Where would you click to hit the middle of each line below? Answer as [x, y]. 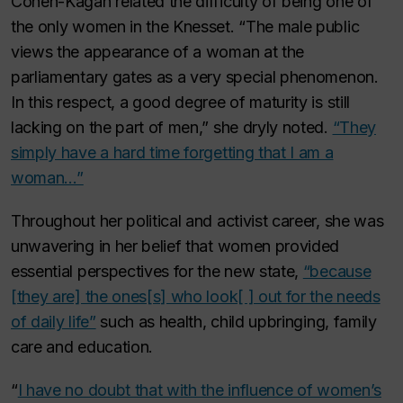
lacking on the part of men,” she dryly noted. [172, 127]
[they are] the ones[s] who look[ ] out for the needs [196, 296]
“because [337, 271]
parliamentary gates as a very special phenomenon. [195, 77]
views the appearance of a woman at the [158, 52]
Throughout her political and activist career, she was [197, 221]
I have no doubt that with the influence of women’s [199, 390]
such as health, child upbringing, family [236, 322]
